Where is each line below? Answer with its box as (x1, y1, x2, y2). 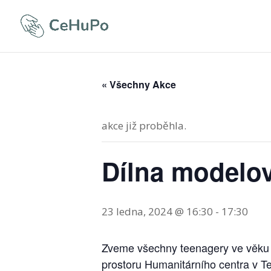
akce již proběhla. (102, 119, 186, 132)
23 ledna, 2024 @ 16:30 (102, 204, 213, 218)
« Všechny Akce (102, 77, 176, 91)
